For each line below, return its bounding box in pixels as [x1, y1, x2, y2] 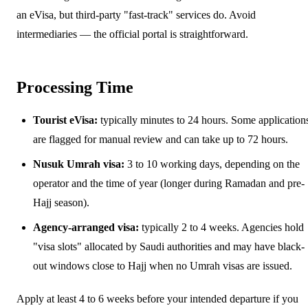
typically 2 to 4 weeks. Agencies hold [139, 221, 304, 233]
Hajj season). [33, 196, 89, 208]
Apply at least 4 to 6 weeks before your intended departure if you [16, 292, 298, 305]
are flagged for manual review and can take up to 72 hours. [33, 133, 288, 145]
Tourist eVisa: [33, 113, 98, 126]
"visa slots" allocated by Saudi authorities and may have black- [33, 240, 305, 252]
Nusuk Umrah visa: [33, 157, 124, 170]
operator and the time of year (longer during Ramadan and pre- [33, 177, 305, 189]
